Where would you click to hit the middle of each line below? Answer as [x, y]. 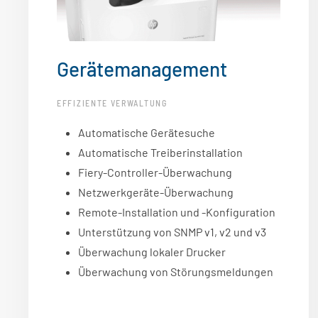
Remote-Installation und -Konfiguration [177, 212]
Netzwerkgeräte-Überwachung [156, 192]
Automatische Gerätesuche [147, 133]
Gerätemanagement [142, 69]
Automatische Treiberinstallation [160, 153]
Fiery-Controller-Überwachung [155, 172]
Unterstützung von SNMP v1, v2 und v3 [172, 232]
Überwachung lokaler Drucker [152, 252]
